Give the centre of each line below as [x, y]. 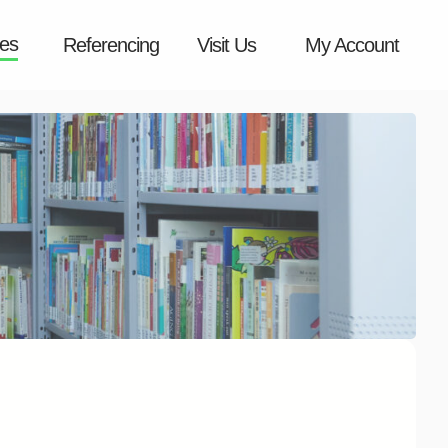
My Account [352, 45]
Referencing [111, 45]
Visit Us [226, 45]
